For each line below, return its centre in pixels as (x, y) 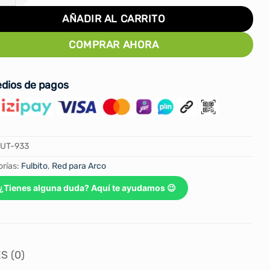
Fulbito (34, 166)
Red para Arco (79, 166)
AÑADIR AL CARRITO (114, 19)
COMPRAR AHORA (114, 44)
